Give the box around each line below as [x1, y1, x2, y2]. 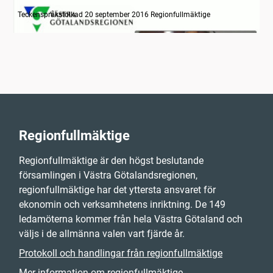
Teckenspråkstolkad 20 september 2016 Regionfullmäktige [17, 10, 210, 19]
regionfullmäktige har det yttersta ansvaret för [19, 184, 216, 196]
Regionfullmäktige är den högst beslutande [19, 155, 204, 167]
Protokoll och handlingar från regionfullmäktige [19, 247, 222, 260]
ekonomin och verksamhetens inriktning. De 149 [19, 199, 225, 211]
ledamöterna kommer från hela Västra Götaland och [19, 213, 243, 225]
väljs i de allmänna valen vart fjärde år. [19, 228, 185, 240]
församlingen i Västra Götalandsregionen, [19, 169, 197, 182]
